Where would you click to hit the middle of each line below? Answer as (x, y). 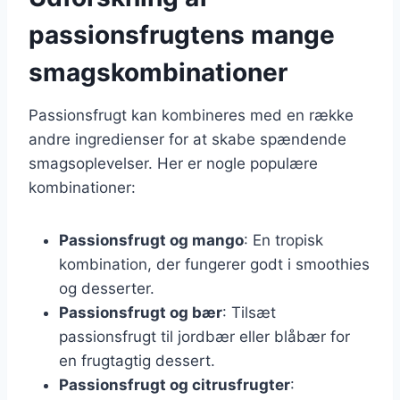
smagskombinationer (158, 72)
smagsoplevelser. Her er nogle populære (173, 163)
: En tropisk (283, 240)
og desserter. (107, 288)
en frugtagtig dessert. (137, 360)
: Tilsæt (249, 312)
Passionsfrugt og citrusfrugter (175, 384)
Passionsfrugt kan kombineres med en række (191, 115)
